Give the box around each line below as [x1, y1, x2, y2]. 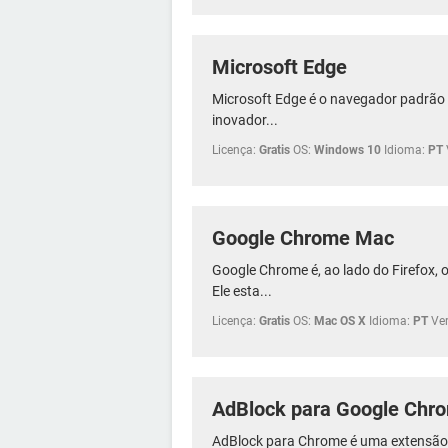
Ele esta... [212, 282, 272, 299]
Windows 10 [314, 142, 381, 157]
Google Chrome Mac [212, 225, 394, 250]
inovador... [212, 111, 278, 128]
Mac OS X [314, 313, 366, 328]
